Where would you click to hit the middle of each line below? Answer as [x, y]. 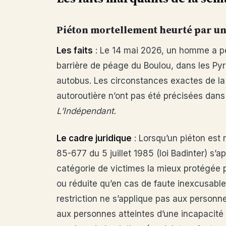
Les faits [75, 50]
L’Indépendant [85, 111]
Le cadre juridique [94, 138]
